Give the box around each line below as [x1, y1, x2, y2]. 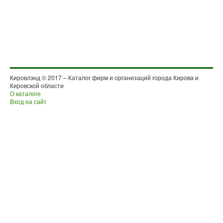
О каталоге [10, 89, 41, 98]
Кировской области [10, 81, 64, 90]
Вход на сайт [10, 97, 47, 106]
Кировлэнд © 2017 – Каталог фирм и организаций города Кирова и [10, 73, 199, 82]
